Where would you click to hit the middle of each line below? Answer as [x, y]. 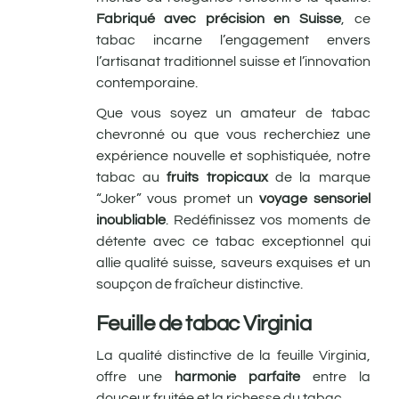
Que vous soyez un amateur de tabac [233, 113]
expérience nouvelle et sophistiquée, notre [233, 155]
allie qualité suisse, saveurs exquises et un [233, 262]
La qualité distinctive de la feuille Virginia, [233, 355]
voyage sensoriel [312, 198]
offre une [129, 376]
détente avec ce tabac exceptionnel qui [233, 241]
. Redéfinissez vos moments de [268, 220]
